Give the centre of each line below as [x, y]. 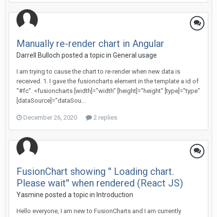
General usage [135, 55]
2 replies [105, 117]
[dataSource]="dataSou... [51, 101]
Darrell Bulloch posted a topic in [65, 55]
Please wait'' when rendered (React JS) [100, 183]
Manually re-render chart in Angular [90, 44]
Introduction [115, 195]
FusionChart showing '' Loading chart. [95, 171]
